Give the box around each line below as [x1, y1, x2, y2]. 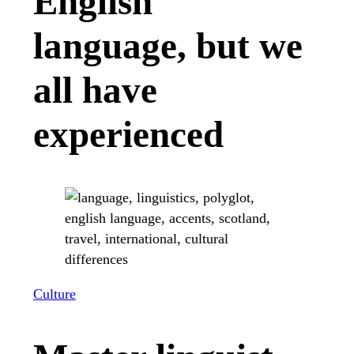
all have [33, 70, 157, 111]
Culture [33, 286, 76, 302]
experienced [33, 114, 224, 156]
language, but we [33, 25, 303, 67]
